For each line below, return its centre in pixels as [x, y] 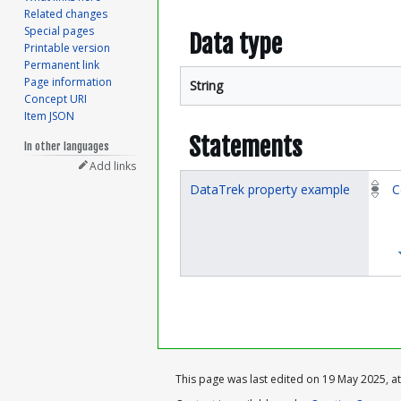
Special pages [60, 31]
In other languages [67, 147]
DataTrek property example [270, 189]
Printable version [68, 48]
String [206, 86]
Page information [68, 82]
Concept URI [56, 99]
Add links [113, 166]
